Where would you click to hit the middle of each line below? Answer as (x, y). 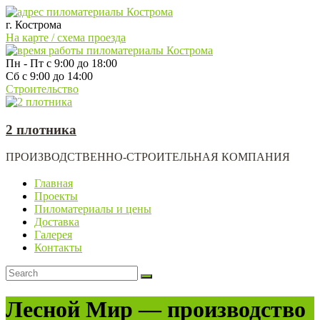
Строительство (42, 89)
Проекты (56, 196)
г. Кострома (34, 25)
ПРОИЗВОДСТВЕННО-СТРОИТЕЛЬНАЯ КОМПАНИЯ (148, 157)
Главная (54, 184)
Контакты (58, 248)
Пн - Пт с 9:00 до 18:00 (61, 63)
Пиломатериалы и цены (93, 209)
